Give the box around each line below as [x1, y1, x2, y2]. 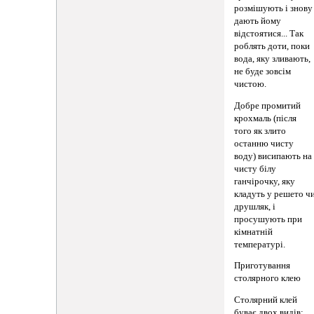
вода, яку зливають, [234, 54, 311, 64]
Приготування [234, 261, 291, 271]
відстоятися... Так [234, 29, 304, 39]
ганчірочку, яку [234, 176, 296, 186]
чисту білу [234, 163, 277, 174]
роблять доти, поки [234, 41, 310, 52]
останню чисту [234, 138, 294, 149]
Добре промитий [234, 100, 301, 111]
